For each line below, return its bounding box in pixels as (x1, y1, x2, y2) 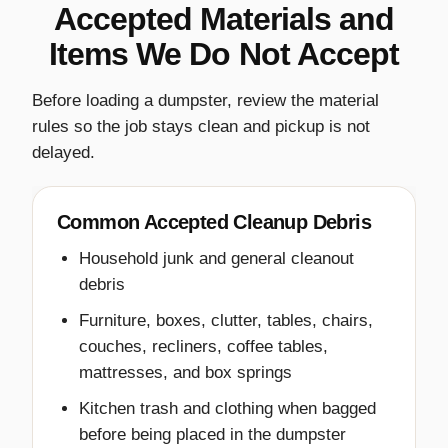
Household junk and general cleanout (79, 249, 354, 269)
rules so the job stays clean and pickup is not (32, 117, 370, 137)
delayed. (32, 143, 95, 163)
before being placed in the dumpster (79, 425, 346, 445)
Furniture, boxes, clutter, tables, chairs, (79, 311, 373, 331)
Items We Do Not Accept (49, 36, 399, 73)
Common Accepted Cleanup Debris (57, 211, 371, 234)
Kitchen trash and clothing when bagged (79, 399, 376, 419)
